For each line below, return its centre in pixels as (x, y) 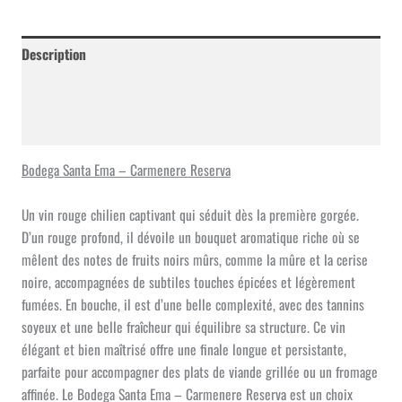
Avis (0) (44, 127)
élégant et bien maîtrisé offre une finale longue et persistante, (184, 350)
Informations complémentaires (108, 90)
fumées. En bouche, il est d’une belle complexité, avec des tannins (192, 305)
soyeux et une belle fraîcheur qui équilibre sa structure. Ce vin (183, 327)
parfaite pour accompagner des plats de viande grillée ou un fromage (199, 372)
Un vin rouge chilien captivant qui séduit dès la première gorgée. (190, 215)
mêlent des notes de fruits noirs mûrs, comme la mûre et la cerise (194, 260)
